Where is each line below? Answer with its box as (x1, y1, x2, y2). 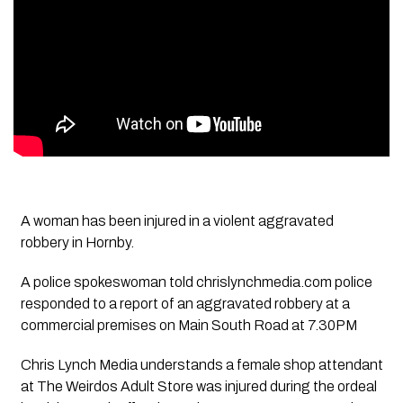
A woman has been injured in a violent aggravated (20, 212, 334, 228)
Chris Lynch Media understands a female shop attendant (20, 356, 383, 372)
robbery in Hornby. (20, 234, 134, 250)
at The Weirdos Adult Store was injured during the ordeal (20, 378, 377, 394)
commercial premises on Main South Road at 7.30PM (20, 317, 357, 333)
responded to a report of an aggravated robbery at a (20, 295, 350, 311)
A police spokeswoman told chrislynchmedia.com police (20, 273, 372, 290)
